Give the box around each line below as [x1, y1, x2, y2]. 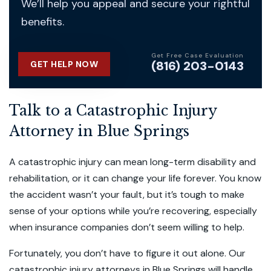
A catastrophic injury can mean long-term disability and [9, 155, 256, 168]
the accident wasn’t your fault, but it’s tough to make [9, 188, 244, 201]
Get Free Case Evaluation [151, 51, 244, 59]
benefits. [21, 15, 64, 29]
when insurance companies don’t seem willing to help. [9, 221, 247, 233]
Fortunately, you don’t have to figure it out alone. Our [9, 247, 246, 260]
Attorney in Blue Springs [9, 123, 189, 140]
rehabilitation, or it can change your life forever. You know [9, 172, 261, 184]
